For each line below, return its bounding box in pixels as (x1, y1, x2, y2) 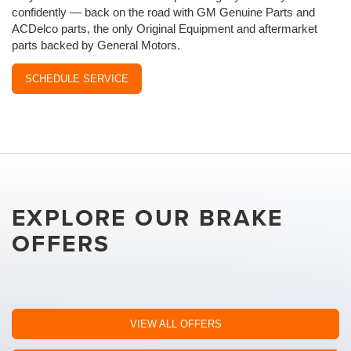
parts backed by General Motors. (12, 38, 180, 52)
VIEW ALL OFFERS (129, 318, 222, 330)
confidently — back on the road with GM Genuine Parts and (12, 5, 315, 19)
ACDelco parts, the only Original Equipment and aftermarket (12, 22, 317, 35)
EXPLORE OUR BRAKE (12, 201, 284, 234)
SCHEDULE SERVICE (25, 73, 128, 85)
